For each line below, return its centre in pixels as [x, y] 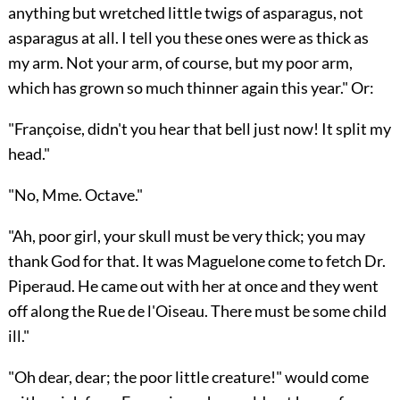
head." [29, 154]
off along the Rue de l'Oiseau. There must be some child [197, 311]
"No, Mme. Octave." [75, 195]
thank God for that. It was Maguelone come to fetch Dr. [196, 261]
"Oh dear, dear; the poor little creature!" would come [188, 377]
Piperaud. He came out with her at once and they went [193, 286]
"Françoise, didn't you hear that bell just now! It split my [199, 129]
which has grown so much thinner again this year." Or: [191, 88]
